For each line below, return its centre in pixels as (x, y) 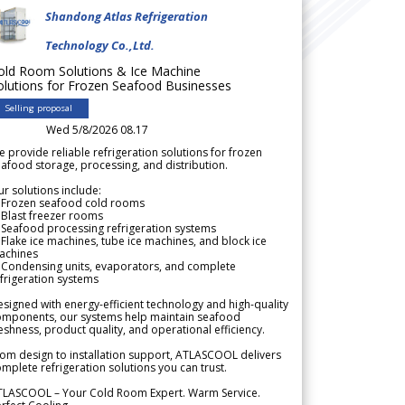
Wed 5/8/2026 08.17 (97, 129)
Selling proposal (39, 108)
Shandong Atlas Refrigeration (127, 16)
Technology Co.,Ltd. (100, 45)
